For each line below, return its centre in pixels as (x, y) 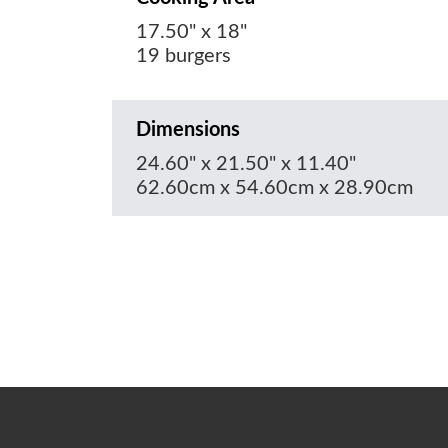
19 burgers (183, 56)
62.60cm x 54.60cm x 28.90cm (274, 188)
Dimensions (188, 130)
